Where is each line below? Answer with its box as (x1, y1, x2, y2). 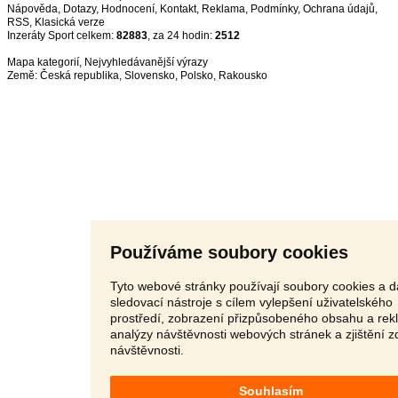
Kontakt (160, 3, 196, 15)
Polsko (180, 69, 213, 82)
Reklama (202, 3, 245, 15)
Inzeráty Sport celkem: (7, 29, 116, 42)
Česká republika (40, 69, 119, 82)
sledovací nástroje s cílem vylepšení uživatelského (110, 294, 394, 309)
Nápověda (7, 3, 58, 15)
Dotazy (63, 3, 96, 15)
